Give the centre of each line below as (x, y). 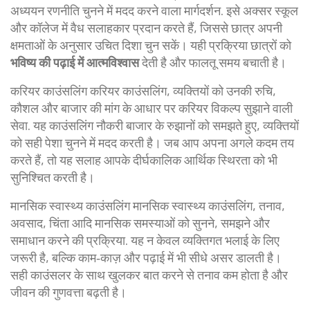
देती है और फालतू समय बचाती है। (213, 62)
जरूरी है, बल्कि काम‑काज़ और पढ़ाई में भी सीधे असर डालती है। (146, 257)
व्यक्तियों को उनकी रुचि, (225, 91)
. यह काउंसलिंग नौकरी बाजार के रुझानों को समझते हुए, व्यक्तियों (163, 125)
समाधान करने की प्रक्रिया (68, 240)
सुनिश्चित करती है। (53, 177)
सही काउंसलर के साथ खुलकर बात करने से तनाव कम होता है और (149, 275)
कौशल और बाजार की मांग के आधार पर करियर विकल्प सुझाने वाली (152, 108)
